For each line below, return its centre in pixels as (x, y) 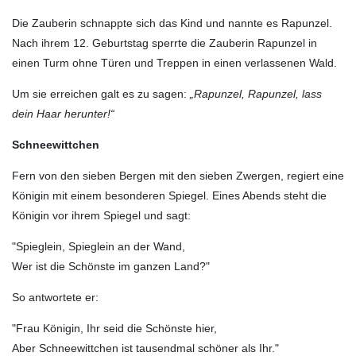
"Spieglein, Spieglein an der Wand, (99, 246)
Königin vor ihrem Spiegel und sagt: (101, 215)
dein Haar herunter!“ (63, 113)
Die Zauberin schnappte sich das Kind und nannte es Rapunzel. (172, 23)
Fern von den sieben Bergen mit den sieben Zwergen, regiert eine (178, 175)
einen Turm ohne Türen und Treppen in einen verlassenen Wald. (174, 62)
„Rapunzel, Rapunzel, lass (256, 93)
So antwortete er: (55, 297)
